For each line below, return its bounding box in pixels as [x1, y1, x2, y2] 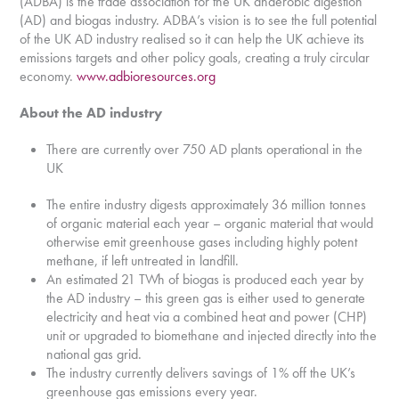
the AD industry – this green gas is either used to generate [46, 289, 366, 307]
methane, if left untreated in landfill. [46, 251, 240, 270]
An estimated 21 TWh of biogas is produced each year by [46, 270, 364, 289]
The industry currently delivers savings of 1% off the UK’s [46, 363, 356, 382]
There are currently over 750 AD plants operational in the [46, 140, 363, 159]
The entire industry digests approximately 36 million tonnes [46, 195, 367, 214]
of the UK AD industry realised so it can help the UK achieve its [20, 29, 365, 48]
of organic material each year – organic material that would [46, 214, 374, 232]
